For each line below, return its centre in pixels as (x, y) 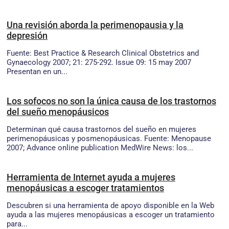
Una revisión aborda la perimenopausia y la (95, 25)
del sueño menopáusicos (58, 111)
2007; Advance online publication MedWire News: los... (100, 147)
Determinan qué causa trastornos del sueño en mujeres (101, 129)
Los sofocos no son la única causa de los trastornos (111, 101)
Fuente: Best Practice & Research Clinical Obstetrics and (103, 53)
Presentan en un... (37, 71)
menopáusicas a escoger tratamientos (85, 188)
